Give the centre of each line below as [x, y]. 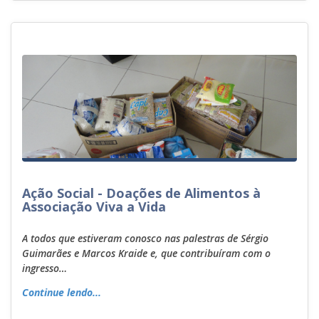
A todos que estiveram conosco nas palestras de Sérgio [145, 238]
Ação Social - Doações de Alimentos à [141, 193]
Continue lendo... [62, 293]
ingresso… [45, 268]
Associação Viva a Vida [94, 206]
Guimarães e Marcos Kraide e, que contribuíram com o [146, 253]
